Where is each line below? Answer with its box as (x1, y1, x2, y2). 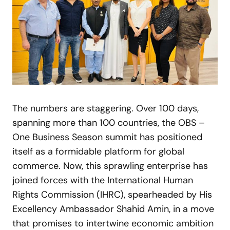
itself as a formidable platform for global (12, 145, 184, 158)
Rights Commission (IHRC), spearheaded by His (12, 188, 212, 201)
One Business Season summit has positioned (12, 131, 202, 143)
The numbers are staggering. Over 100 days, (12, 102, 199, 114)
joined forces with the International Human (12, 174, 193, 186)
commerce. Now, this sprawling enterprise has (12, 160, 208, 172)
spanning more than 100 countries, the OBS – (12, 117, 205, 129)
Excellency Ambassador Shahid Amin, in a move (12, 203, 214, 215)
